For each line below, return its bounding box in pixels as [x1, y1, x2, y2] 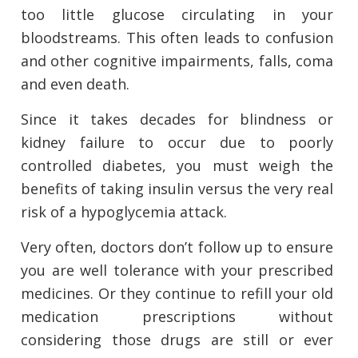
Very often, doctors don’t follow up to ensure [21, 237, 333, 257]
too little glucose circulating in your [21, 5, 333, 25]
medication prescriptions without [21, 307, 333, 327]
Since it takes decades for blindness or [21, 109, 333, 129]
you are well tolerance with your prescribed [21, 261, 333, 280]
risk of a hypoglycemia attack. [21, 202, 227, 222]
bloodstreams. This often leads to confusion [21, 28, 333, 48]
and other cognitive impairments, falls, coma [21, 51, 333, 71]
